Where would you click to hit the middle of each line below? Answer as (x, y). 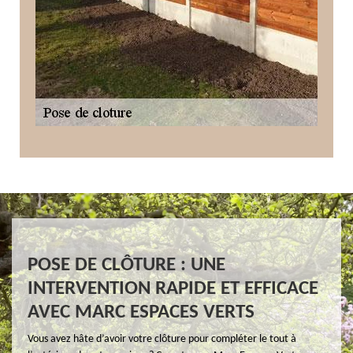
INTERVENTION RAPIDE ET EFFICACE (173, 288)
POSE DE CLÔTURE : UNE (126, 265)
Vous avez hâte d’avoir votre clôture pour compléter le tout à (162, 339)
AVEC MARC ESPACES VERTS (141, 312)
